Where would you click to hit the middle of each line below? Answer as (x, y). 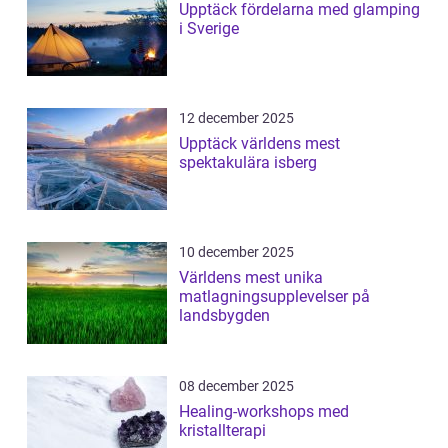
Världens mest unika (251, 278)
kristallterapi (222, 431)
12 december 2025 (236, 118)
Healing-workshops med (264, 412)
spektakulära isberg (248, 163)
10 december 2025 (236, 252)
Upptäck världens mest (259, 144)
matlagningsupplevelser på (274, 297)
